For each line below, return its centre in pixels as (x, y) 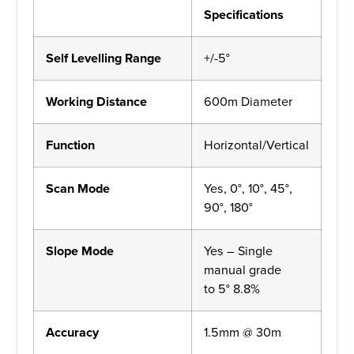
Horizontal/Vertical (256, 145)
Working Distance (96, 102)
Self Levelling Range (104, 58)
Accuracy (72, 333)
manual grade (243, 270)
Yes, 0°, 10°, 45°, (248, 189)
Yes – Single (238, 251)
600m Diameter (248, 102)
